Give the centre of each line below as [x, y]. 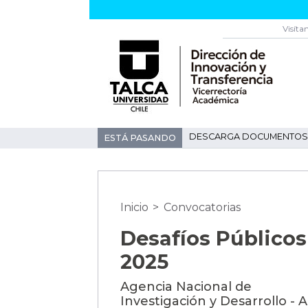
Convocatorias [202, 208]
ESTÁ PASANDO [140, 137]
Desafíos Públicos [213, 239]
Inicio [134, 208]
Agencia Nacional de [186, 287]
